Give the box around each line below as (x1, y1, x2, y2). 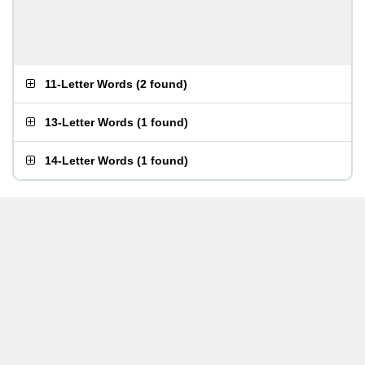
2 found (140, 77, 183, 90)
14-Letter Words (45, 154, 134, 167)
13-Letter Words (45, 116, 134, 129)
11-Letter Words (45, 77, 133, 90)
